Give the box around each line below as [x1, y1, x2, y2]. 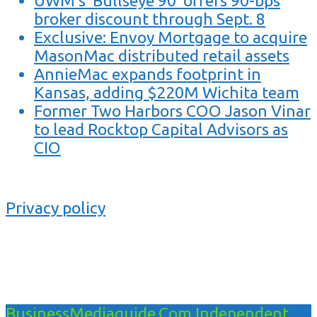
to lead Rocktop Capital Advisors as [34, 120, 288, 138]
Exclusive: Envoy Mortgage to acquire [34, 28, 307, 46]
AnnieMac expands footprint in [34, 64, 261, 83]
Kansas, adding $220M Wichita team [34, 83, 299, 101]
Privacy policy [6, 198, 105, 217]
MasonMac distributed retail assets [34, 46, 289, 64]
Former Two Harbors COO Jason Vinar [34, 101, 311, 120]
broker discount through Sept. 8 [34, 9, 265, 28]
